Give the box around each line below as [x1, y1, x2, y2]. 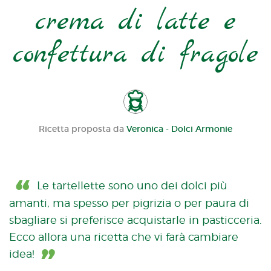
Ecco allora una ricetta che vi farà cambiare [9, 230, 238, 244]
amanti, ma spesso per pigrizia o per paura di [9, 197, 249, 210]
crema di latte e [35, 4, 236, 40]
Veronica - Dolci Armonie [126, 123, 232, 134]
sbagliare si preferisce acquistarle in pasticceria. [9, 214, 262, 227]
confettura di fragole [13, 37, 258, 73]
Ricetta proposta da [39, 123, 126, 134]
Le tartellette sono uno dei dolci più [37, 179, 227, 192]
